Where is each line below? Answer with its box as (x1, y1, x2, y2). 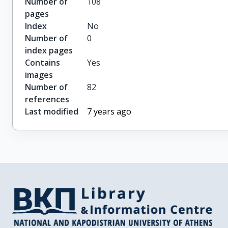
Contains (25, 57, 60, 69)
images (25, 69, 53, 81)
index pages (25, 45, 73, 56)
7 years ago (87, 106, 132, 118)
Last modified (25, 106, 78, 118)
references (25, 94, 69, 105)
